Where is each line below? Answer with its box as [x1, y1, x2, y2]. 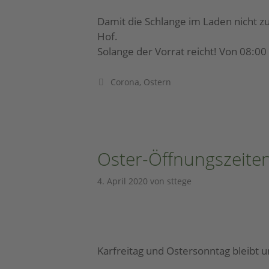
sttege [167, 175, 192, 187]
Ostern [143, 76, 171, 88]
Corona [110, 76, 139, 88]
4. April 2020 [97, 175, 148, 187]
